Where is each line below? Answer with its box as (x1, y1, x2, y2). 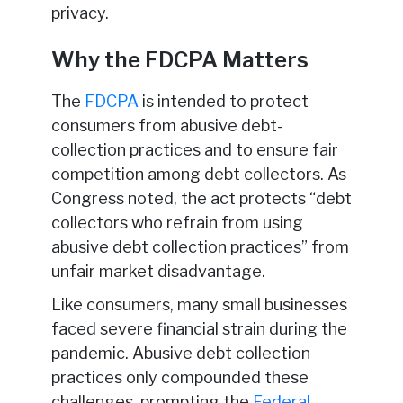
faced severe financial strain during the (50, 318, 347, 338)
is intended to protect (138, 91, 309, 111)
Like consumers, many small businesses (50, 294, 347, 314)
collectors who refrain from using (50, 212, 303, 232)
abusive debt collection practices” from (50, 237, 349, 256)
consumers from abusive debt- (50, 115, 283, 135)
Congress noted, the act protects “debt (50, 188, 352, 208)
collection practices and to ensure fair (50, 139, 338, 159)
